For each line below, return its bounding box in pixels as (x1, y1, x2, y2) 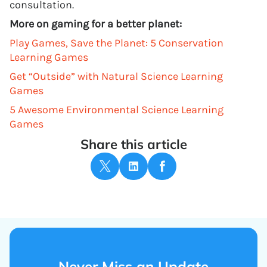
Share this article (80, 136, 187, 153)
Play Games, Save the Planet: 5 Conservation (10, 36, 223, 49)
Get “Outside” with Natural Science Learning (10, 70, 223, 83)
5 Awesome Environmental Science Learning (10, 103, 223, 116)
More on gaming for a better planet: (10, 17, 182, 30)
